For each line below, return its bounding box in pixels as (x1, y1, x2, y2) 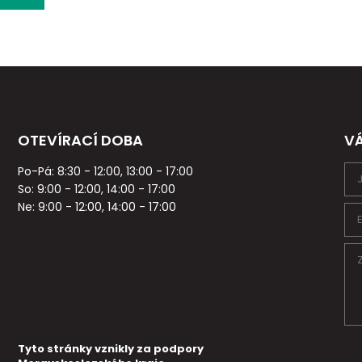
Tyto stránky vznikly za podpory (18, 341, 204, 357)
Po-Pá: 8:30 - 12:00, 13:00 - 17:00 (18, 163, 194, 180)
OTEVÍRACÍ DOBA (18, 130, 144, 151)
